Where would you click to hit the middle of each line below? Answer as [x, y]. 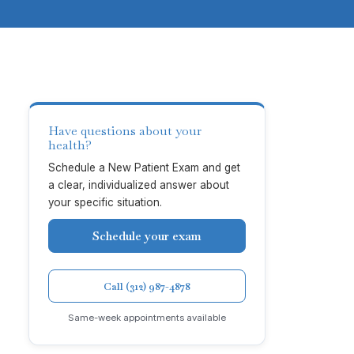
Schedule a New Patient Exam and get [144, 168]
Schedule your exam [147, 236]
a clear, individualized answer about [139, 185]
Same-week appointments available [147, 317]
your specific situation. [105, 203]
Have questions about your [125, 131]
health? [70, 145]
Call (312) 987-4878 [147, 286]
